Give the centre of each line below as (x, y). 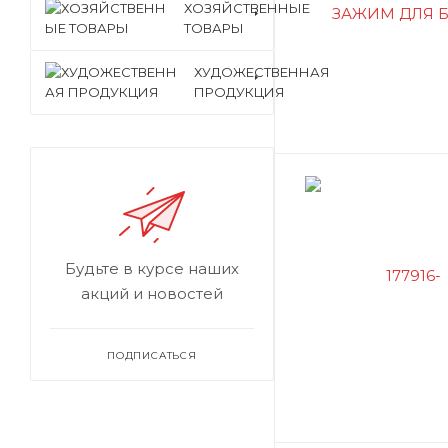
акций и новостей (152, 293)
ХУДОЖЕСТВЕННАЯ (262, 72)
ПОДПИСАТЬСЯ (152, 355)
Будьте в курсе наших (152, 268)
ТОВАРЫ (214, 28)
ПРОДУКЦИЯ (239, 92)
